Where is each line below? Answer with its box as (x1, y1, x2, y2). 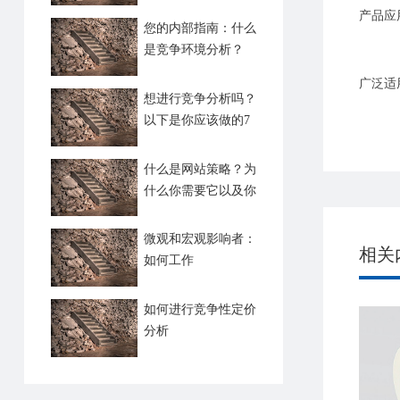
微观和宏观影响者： (143, 232, 256, 246)
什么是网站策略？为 (143, 162, 256, 176)
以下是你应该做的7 (143, 112, 250, 127)
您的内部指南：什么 (143, 21, 256, 36)
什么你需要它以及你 (143, 183, 256, 197)
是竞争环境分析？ (143, 43, 244, 57)
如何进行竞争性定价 (143, 302, 256, 316)
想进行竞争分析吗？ (143, 91, 256, 105)
